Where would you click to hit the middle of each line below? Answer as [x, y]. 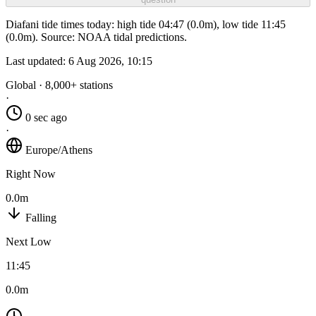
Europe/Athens [59, 150]
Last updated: [37, 61]
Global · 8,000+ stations [59, 85]
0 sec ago [46, 118]
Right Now [31, 174]
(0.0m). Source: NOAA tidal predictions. [96, 37]
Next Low [29, 242]
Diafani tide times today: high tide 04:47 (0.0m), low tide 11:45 [146, 25]
